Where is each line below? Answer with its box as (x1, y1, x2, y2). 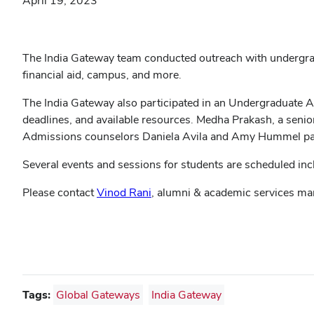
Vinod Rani (97, 185, 151, 200)
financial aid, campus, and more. (22, 67, 182, 82)
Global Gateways (56, 287, 140, 302)
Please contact (22, 185, 97, 200)
